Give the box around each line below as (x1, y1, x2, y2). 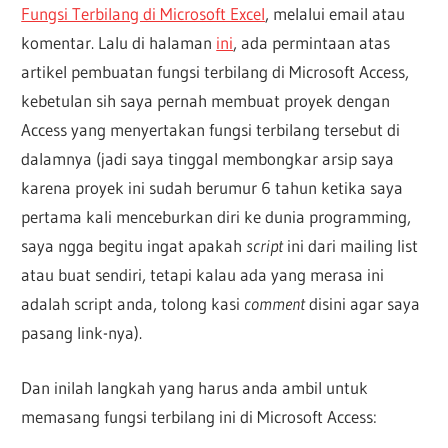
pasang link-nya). (21, 322, 143, 344)
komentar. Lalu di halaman (21, 32, 217, 54)
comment (244, 293, 306, 315)
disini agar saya (305, 293, 421, 315)
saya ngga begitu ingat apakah (21, 235, 247, 257)
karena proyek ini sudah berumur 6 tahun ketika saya (21, 177, 404, 199)
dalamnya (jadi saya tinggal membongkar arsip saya (21, 148, 395, 170)
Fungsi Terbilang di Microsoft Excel (21, 3, 266, 25)
